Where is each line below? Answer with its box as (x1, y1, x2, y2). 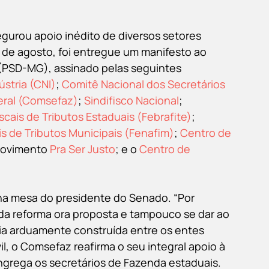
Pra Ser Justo (50, 141, 115, 156)
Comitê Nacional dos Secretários (62, 76, 228, 91)
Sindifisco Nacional (84, 92, 179, 107)
